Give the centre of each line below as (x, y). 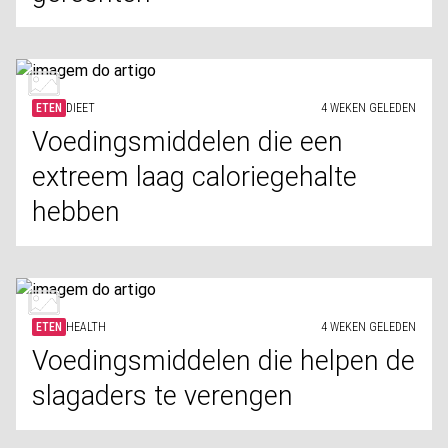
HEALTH (86, 327)
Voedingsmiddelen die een (187, 142)
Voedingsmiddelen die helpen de (223, 361)
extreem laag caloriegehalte (194, 177)
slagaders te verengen (162, 396)
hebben (76, 212)
